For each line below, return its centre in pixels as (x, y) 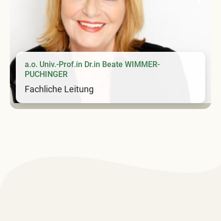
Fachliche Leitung (59, 89)
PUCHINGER (46, 74)
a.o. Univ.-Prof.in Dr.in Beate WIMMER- (92, 64)
